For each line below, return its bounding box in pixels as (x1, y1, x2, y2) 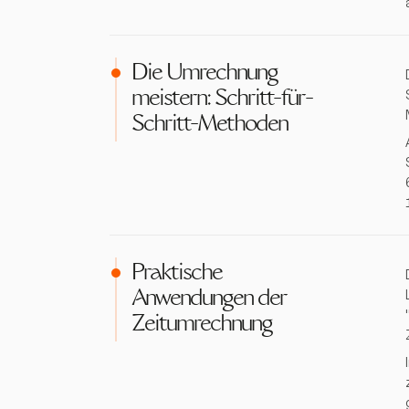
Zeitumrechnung (131, 314, 272, 336)
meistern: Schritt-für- (131, 89, 312, 110)
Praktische (131, 263, 222, 285)
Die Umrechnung (131, 63, 278, 85)
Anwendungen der (131, 288, 287, 310)
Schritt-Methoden (131, 114, 288, 136)
